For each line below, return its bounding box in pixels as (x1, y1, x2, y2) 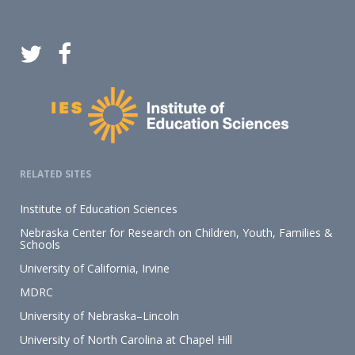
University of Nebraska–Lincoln (20, 308, 179, 323)
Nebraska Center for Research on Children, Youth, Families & (20, 225, 333, 240)
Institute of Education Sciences (20, 201, 177, 216)
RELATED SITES (20, 167, 91, 181)
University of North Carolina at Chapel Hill (20, 332, 232, 347)
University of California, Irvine (20, 261, 170, 276)
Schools (20, 237, 60, 252)
